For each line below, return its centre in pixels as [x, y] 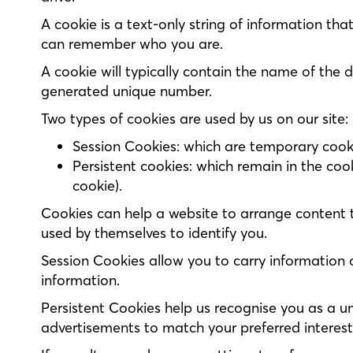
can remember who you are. [132, 44]
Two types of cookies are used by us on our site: [195, 119]
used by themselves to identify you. [154, 233]
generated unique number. [126, 91]
